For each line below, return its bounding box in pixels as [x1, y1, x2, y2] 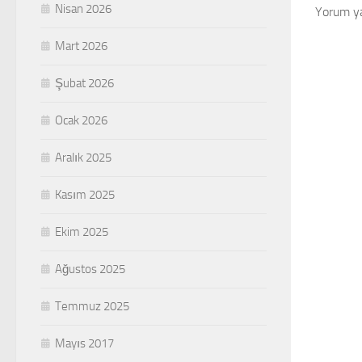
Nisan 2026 [55, 2, 112, 17]
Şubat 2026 [55, 76, 114, 91]
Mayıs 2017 [55, 336, 114, 351]
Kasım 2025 [55, 187, 115, 203]
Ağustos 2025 [55, 262, 125, 277]
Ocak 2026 [55, 113, 107, 128]
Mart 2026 [55, 39, 107, 54]
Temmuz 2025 [55, 299, 129, 314]
